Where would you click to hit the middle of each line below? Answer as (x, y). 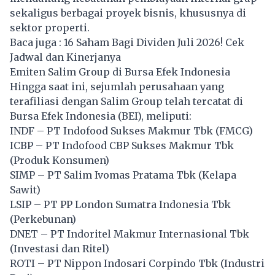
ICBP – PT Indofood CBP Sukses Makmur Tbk (122, 145)
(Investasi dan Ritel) (60, 248)
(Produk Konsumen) (60, 160)
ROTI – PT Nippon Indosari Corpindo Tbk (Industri (137, 263)
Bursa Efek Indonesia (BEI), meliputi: (101, 116)
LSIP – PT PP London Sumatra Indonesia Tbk (120, 204)
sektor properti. (50, 27)
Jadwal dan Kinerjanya (65, 57)
